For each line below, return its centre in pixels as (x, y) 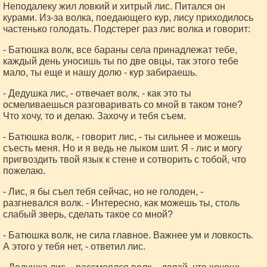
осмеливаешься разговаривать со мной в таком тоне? (123, 105)
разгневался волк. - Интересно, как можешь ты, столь (121, 203)
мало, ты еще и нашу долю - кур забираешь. (100, 72)
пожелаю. (24, 171)
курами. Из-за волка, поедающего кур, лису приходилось (128, 18)
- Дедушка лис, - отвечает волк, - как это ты (97, 93)
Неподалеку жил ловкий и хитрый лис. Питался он (114, 6)
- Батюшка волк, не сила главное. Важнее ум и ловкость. (128, 235)
